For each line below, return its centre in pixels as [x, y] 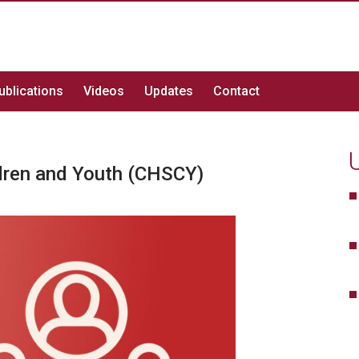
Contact [236, 91]
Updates [169, 91]
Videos [104, 91]
